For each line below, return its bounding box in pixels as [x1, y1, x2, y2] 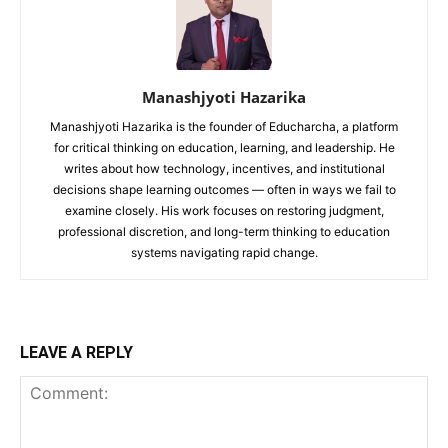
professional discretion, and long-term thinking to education [58, 223, 390, 239]
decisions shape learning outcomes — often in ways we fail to [52, 181, 396, 197]
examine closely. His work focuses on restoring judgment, [64, 202, 384, 218]
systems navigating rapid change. [130, 244, 318, 260]
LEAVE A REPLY [20, 342, 133, 362]
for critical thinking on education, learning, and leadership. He [53, 139, 395, 155]
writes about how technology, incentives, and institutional [63, 160, 385, 176]
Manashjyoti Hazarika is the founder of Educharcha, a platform [50, 118, 398, 134]
